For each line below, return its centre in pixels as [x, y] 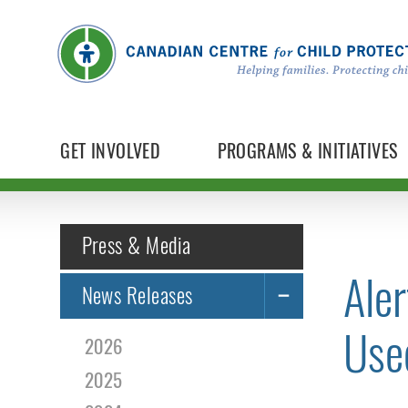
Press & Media [136, 246]
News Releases [137, 295]
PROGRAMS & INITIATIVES [307, 151]
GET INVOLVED [111, 151]
